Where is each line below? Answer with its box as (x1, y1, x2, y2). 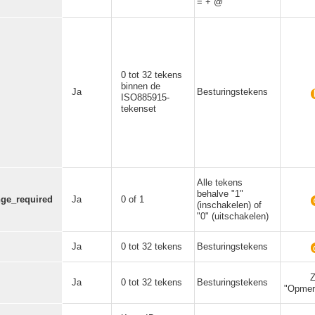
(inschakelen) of (197, 200, 262, 210)
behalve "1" (197, 188, 243, 199)
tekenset (121, 103, 156, 114)
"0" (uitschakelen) (197, 211, 269, 221)
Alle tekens (197, 177, 243, 188)
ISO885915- (121, 92, 169, 103)
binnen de (121, 81, 160, 91)
